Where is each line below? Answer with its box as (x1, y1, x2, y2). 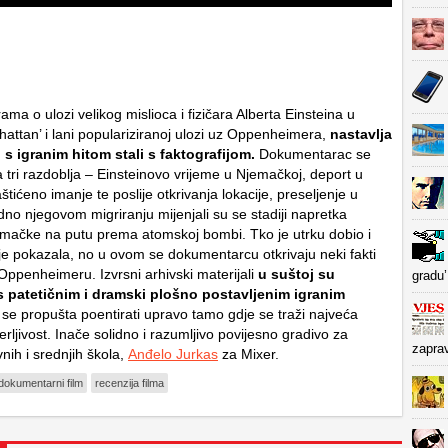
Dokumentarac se (255, 146, 371, 162)
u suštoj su (254, 266, 335, 282)
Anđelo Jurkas (128, 346, 218, 362)
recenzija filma (95, 377, 164, 389)
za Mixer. (218, 346, 279, 362)
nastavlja (330, 126, 392, 142)
